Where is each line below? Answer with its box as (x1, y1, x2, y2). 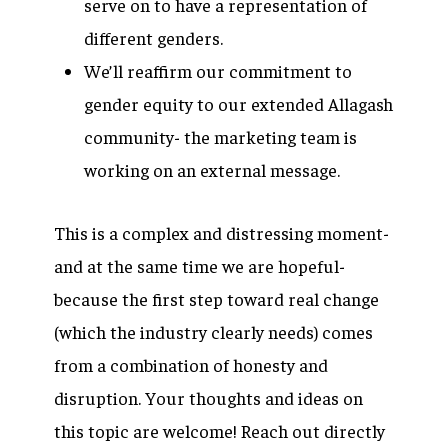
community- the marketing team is (84, 125, 357, 148)
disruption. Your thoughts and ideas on (54, 386, 363, 409)
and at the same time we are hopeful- (54, 254, 345, 277)
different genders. (84, 26, 223, 49)
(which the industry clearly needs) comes (54, 320, 373, 343)
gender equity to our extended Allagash (84, 92, 393, 115)
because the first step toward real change (54, 287, 379, 310)
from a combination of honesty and (54, 353, 328, 376)
